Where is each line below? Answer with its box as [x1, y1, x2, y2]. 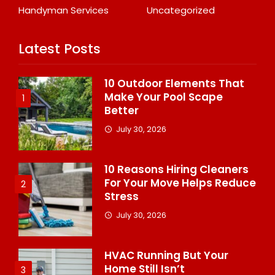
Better [104, 103, 139, 118]
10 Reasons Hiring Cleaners [104, 161, 249, 177]
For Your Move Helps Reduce [104, 175, 256, 190]
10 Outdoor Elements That [104, 76, 244, 91]
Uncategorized [147, 3, 215, 17]
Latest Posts [18, 39, 101, 58]
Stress [104, 188, 139, 204]
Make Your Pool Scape [104, 89, 223, 104]
